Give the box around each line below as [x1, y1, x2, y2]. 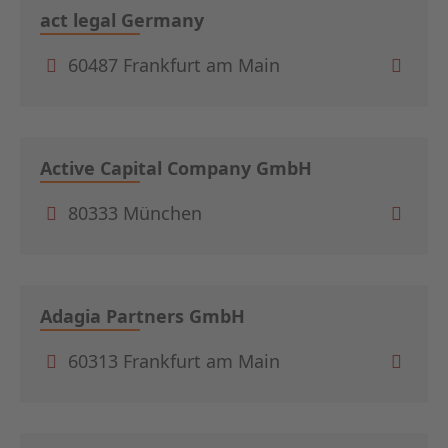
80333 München [62, 201, 202, 226]
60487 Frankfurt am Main [62, 53, 280, 78]
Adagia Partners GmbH [40, 303, 245, 328]
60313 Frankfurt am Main [62, 349, 280, 374]
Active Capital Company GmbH [40, 155, 312, 180]
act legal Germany [40, 7, 204, 32]
